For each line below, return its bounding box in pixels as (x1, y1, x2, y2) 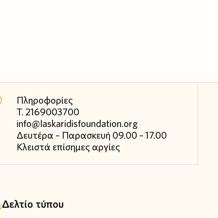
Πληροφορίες (16, 93, 73, 107)
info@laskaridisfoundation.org (16, 117, 139, 130)
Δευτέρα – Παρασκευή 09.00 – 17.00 (16, 128, 167, 142)
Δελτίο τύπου (1, 197, 64, 211)
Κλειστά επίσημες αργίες (16, 140, 120, 153)
